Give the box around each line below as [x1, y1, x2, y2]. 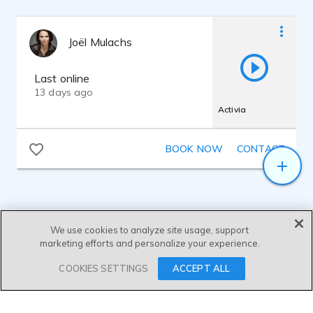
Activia [218, 103, 246, 115]
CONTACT [237, 143, 285, 155]
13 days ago [34, 86, 94, 99]
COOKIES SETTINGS [59, 263, 149, 274]
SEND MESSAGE [120, 261, 196, 274]
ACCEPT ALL [172, 263, 231, 274]
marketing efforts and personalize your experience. [39, 238, 260, 249]
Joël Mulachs [68, 35, 132, 49]
